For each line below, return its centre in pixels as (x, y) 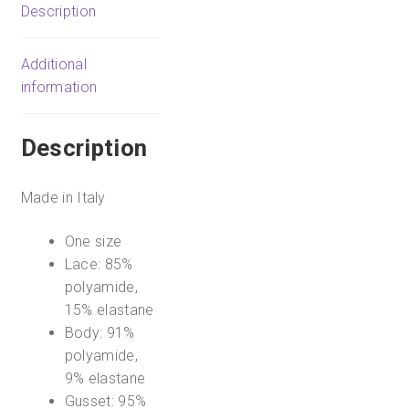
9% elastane (105, 378)
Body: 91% (100, 332)
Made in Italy (63, 198)
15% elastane (109, 309)
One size (93, 241)
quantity (185, 142)
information (59, 87)
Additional (53, 64)
